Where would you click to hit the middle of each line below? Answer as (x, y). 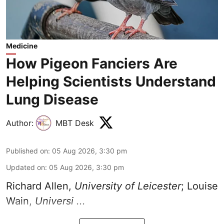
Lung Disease (52, 99)
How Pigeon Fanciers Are (92, 63)
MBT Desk (75, 123)
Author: (20, 123)
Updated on (25, 167)
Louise (202, 186)
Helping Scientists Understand (111, 81)
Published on (27, 150)
